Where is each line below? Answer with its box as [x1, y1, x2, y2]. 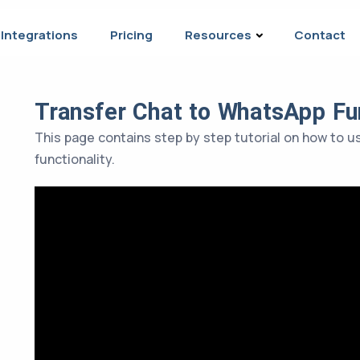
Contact [294, 26, 346, 43]
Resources [185, 26, 252, 43]
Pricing [110, 26, 153, 43]
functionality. [35, 150, 115, 168]
